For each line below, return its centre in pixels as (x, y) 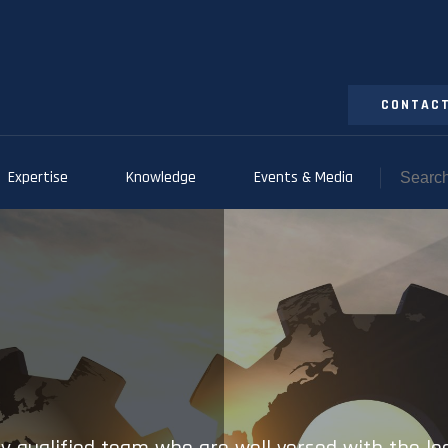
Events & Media (303, 177)
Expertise (37, 177)
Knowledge (160, 177)
